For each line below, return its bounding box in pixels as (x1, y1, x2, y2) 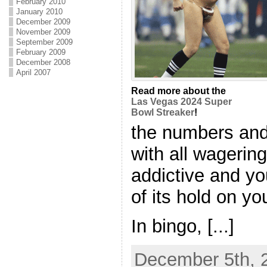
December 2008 (15, 58, 70, 67)
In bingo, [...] (131, 216, 234, 237)
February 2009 (15, 48, 66, 57)
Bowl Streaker (131, 107, 194, 117)
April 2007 (15, 68, 51, 77)
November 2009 (15, 27, 70, 36)
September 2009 (15, 38, 73, 46)
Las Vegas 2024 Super (131, 96, 232, 107)
